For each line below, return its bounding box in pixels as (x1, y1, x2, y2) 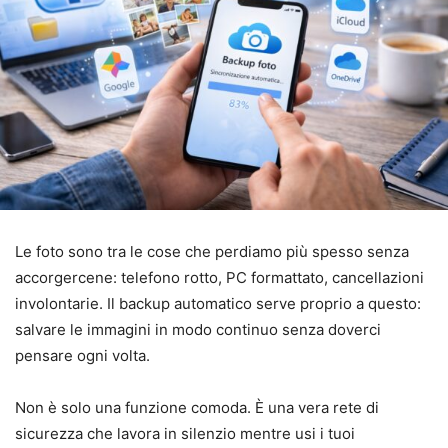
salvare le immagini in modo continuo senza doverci (15, 319, 381, 339)
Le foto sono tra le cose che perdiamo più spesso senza (15, 241, 409, 261)
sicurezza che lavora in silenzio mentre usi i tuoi (15, 423, 355, 443)
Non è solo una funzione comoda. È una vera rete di (15, 397, 379, 417)
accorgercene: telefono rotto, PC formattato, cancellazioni (15, 267, 424, 287)
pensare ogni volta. (15, 345, 150, 365)
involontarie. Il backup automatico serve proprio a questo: (15, 293, 421, 313)
